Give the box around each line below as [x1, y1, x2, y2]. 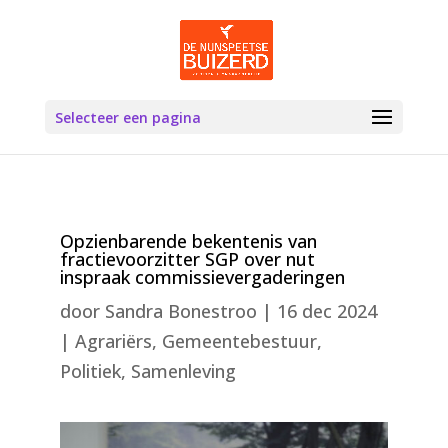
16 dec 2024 [276, 299, 377, 323]
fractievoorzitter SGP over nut [59, 247, 315, 271]
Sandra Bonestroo [104, 299, 257, 323]
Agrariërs [74, 329, 152, 353]
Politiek [59, 359, 121, 383]
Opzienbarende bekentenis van [59, 229, 317, 253]
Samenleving [130, 359, 236, 383]
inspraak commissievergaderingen [59, 265, 345, 289]
